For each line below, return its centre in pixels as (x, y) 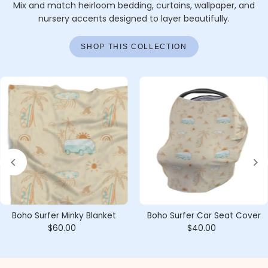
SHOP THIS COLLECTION (134, 46)
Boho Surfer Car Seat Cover (204, 215)
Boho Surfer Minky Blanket (64, 215)
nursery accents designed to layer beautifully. (134, 19)
